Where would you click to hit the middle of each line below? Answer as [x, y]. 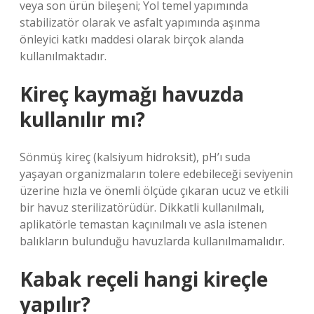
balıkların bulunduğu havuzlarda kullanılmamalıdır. [152, 241]
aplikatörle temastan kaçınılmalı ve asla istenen [143, 224]
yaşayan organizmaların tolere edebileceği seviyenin [156, 174]
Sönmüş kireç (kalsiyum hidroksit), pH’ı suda [135, 157]
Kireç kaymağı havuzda [132, 94]
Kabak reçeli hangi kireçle [144, 279]
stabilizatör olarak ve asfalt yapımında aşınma [140, 22]
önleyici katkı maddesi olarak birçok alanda [132, 39]
